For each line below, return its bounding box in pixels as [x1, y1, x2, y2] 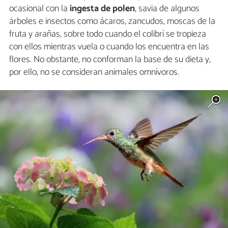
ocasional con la [9, 1, 70, 17]
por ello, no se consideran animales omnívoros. [9, 65, 179, 80]
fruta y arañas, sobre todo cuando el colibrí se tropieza [9, 26, 206, 42]
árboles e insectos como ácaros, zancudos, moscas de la [9, 14, 215, 30]
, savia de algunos [135, 1, 199, 17]
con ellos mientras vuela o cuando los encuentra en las [9, 39, 209, 55]
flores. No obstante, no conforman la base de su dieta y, [9, 52, 211, 68]
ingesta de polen [70, 1, 135, 17]
